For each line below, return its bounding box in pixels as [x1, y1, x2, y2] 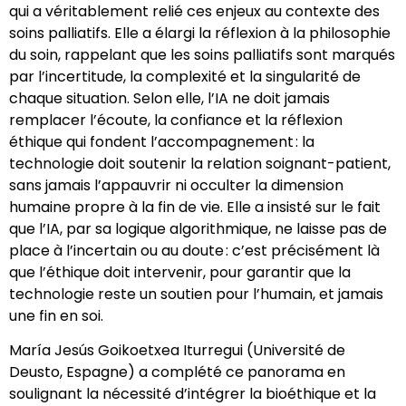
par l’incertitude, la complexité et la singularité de [9, 65, 361, 87]
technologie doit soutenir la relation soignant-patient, [9, 152, 391, 174]
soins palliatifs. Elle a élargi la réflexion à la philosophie [9, 22, 391, 43]
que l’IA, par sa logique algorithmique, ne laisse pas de [9, 217, 387, 239]
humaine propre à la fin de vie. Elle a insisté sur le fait [9, 196, 381, 217]
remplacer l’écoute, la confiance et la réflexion [9, 109, 343, 130]
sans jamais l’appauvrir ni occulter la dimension [9, 174, 343, 196]
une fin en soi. [9, 304, 103, 326]
